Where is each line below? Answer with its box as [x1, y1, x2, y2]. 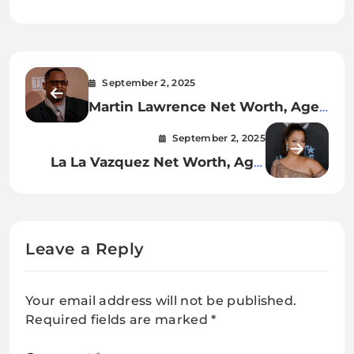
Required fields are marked [25, 311, 212, 327]
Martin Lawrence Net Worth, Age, [88, 97, 322, 115]
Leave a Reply [25, 239, 145, 258]
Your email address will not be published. [25, 292, 297, 308]
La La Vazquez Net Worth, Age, [51, 153, 265, 170]
